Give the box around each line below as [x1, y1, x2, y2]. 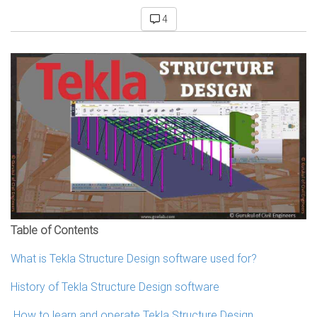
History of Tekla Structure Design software [11, 279, 219, 294]
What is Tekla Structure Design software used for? [11, 251, 257, 266]
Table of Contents [11, 223, 98, 238]
